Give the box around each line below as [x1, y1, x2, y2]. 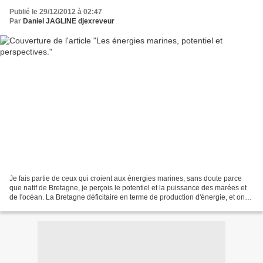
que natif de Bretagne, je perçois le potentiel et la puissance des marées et [9, 183, 247, 192]
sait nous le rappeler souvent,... [9, 202, 109, 211]
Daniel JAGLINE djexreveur [23, 17, 114, 26]
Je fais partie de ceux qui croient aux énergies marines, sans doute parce [9, 174, 242, 183]
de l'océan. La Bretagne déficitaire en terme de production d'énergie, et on [9, 193, 245, 201]
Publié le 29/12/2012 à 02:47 [9, 8, 102, 16]
